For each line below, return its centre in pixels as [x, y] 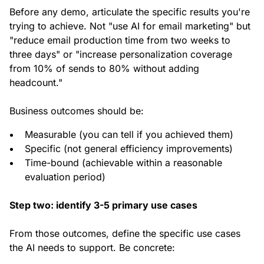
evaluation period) [65, 177]
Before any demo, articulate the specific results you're [130, 12]
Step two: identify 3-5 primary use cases [103, 205]
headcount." [36, 83]
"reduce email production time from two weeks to [120, 40]
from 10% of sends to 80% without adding [104, 69]
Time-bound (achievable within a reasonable [123, 163]
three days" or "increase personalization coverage [121, 55]
